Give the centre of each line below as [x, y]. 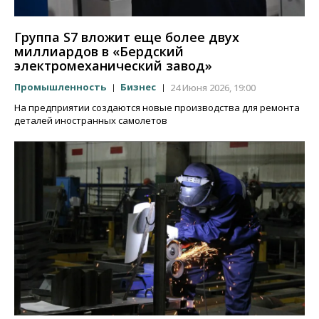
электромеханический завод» [113, 65]
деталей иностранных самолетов [91, 120]
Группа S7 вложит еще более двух [127, 37]
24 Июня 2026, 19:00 [213, 87]
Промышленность [61, 87]
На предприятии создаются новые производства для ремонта [157, 107]
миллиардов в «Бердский [99, 51]
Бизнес [139, 87]
